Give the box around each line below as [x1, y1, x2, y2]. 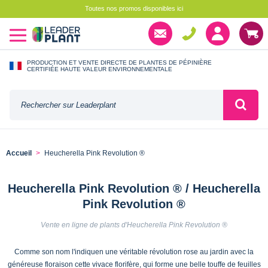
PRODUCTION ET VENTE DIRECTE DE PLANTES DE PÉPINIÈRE [27, 59, 212, 66]
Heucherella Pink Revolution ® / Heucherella [8, 181, 260, 195]
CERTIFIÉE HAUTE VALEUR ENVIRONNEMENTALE [27, 65, 172, 72]
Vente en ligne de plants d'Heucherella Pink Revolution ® [41, 220, 227, 229]
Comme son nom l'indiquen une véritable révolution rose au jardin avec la [14, 247, 254, 256]
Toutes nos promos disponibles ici [85, 5, 183, 12]
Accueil [6, 149, 32, 158]
